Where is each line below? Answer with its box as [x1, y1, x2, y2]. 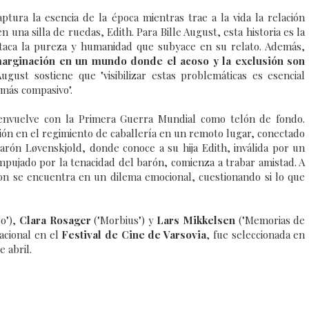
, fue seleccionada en [206, 228, 306, 242]
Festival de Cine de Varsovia [61, 228, 207, 242]
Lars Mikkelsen [157, 213, 239, 228]
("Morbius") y [94, 213, 157, 228]
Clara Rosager [19, 213, 94, 228]
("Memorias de [238, 213, 306, 228]
